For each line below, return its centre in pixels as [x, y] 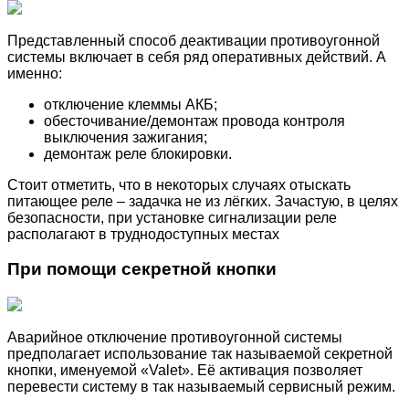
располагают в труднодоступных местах [143, 234]
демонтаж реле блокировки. [138, 153]
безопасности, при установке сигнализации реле [172, 217]
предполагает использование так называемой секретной [200, 353]
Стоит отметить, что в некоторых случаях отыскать [179, 184]
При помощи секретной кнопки [142, 269]
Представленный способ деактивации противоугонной [194, 40]
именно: [35, 73]
